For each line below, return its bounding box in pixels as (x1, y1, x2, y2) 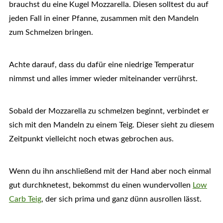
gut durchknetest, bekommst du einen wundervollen (8, 181, 193, 190)
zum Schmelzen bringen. (8, 28, 93, 37)
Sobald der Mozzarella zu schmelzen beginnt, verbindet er (8, 107, 209, 115)
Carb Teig (8, 195, 41, 204)
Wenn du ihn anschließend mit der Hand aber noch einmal (8, 167, 211, 176)
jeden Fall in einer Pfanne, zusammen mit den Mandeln (8, 14, 199, 23)
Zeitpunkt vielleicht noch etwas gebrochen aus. (8, 135, 174, 143)
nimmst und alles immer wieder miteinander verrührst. (8, 75, 198, 83)
